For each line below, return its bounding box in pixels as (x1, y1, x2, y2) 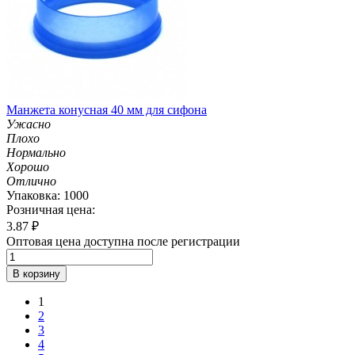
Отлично (6, 174, 56, 188)
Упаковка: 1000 (6, 188, 89, 202)
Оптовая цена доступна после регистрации (6, 234, 240, 248)
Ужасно (6, 116, 51, 131)
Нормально (6, 145, 66, 159)
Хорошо (6, 159, 49, 174)
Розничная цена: (6, 202, 95, 216)
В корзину (13, 267, 60, 280)
